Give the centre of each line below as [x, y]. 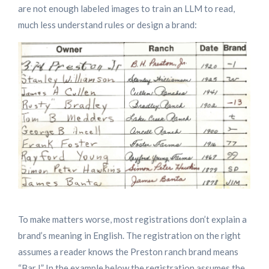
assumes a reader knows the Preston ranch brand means [128, 252]
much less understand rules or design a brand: [107, 25]
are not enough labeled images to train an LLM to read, [126, 9]
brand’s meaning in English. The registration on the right [129, 236]
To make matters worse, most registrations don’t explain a [132, 219]
